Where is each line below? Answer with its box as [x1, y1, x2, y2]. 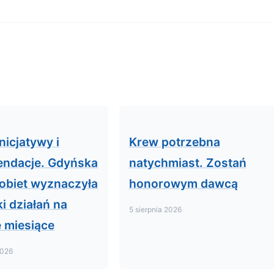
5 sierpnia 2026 [128, 205, 182, 214]
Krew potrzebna [128, 135, 220, 149]
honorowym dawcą [128, 176, 238, 191]
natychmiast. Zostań [128, 155, 246, 170]
